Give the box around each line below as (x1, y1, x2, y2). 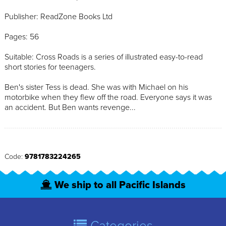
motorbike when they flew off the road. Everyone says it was (5, 92, 212, 102)
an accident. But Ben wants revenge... (5, 102, 136, 112)
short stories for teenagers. (5, 62, 96, 72)
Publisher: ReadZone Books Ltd (5, 11, 112, 22)
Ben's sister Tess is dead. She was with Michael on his (5, 82, 188, 92)
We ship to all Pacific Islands (54, 179, 186, 191)
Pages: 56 (5, 31, 39, 42)
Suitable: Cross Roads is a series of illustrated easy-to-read (5, 51, 203, 62)
